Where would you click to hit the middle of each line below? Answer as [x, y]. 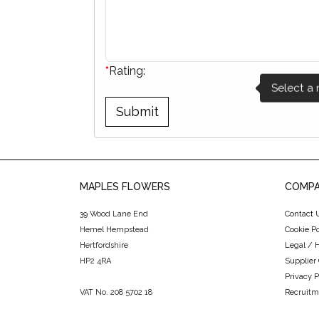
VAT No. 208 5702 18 [116, 293]
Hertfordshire [104, 246]
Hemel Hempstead [114, 230]
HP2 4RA [95, 261]
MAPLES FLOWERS [125, 187]
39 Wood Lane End [114, 214]
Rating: [127, 70]
